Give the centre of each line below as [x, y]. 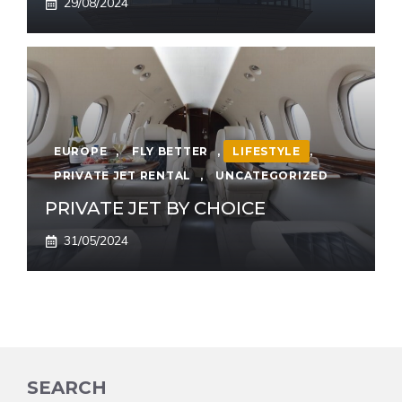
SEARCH [67, 388]
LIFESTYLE [267, 151]
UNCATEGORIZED [272, 175]
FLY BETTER [170, 151]
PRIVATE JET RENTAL [122, 175]
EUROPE [81, 151]
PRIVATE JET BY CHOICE [155, 208]
